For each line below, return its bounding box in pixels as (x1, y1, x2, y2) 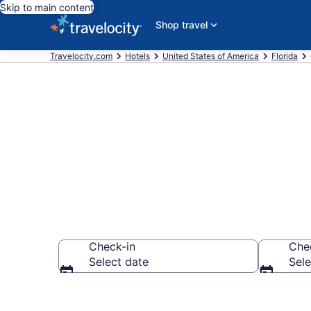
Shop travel (155, 19, 208, 31)
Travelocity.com (50, 51, 112, 61)
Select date (89, 255, 149, 269)
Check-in (89, 239, 135, 253)
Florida (271, 51, 298, 61)
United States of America (162, 51, 259, 61)
